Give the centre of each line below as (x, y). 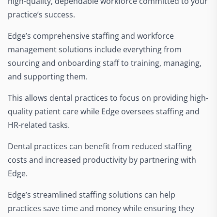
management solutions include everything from (95, 49)
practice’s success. (41, 15)
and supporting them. (49, 77)
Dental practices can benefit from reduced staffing (100, 146)
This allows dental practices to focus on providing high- (108, 98)
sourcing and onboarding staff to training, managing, (105, 63)
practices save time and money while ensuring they (101, 208)
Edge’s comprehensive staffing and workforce (91, 36)
